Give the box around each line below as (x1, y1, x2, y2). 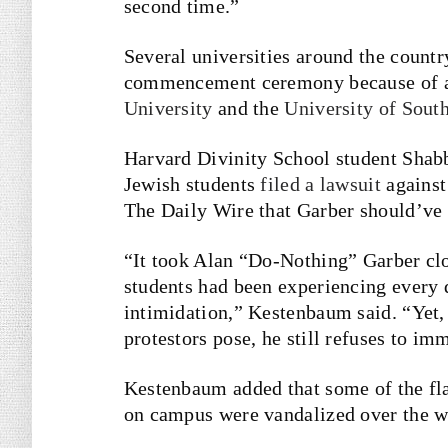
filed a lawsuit (260, 173, 381, 195)
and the (212, 97, 285, 119)
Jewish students (123, 173, 261, 195)
